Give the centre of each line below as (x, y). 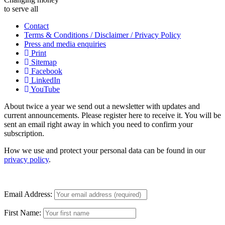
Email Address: (28, 194)
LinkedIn (45, 80)
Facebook (46, 71)
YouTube (44, 89)
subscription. (24, 133)
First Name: (23, 212)
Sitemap (43, 62)
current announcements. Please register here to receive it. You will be (113, 115)
